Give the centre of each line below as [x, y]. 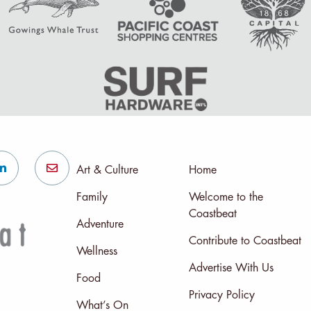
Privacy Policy [221, 295]
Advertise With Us [231, 268]
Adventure [100, 224]
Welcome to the [226, 197]
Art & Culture [107, 170]
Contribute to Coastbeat [245, 241]
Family [92, 197]
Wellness [96, 251]
